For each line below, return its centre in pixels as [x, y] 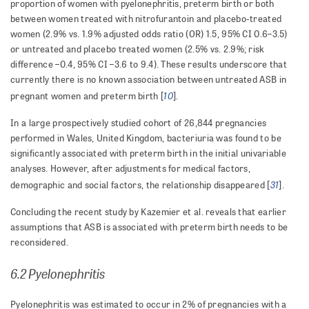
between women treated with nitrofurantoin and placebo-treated [146, 19]
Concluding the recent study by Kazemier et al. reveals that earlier [149, 212]
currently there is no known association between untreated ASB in [149, 80]
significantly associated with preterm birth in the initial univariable [148, 153]
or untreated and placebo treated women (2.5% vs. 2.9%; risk [138, 49]
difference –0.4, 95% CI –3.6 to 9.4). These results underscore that [149, 64]
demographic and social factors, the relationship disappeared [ [140, 185]
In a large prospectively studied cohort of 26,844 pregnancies [139, 123]
